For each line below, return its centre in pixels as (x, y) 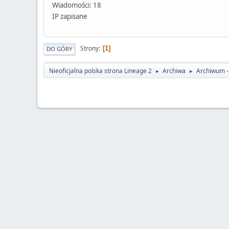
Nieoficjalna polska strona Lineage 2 (100, 71)
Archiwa (174, 71)
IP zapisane (70, 16)
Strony (89, 49)
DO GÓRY (59, 49)
